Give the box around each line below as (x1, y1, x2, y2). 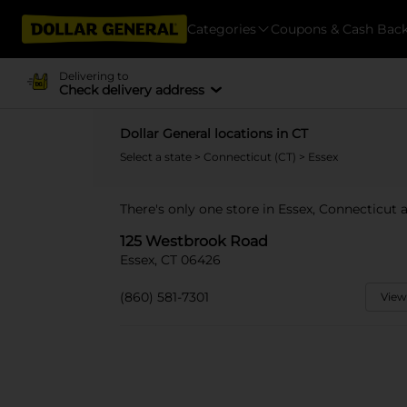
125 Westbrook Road (120, 233, 268, 250)
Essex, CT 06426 (120, 252, 221, 268)
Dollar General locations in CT (120, 125, 308, 142)
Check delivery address (58, 81, 204, 98)
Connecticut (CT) (203, 150, 299, 164)
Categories (187, 20, 256, 37)
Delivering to (58, 68, 129, 83)
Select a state (120, 150, 194, 164)
